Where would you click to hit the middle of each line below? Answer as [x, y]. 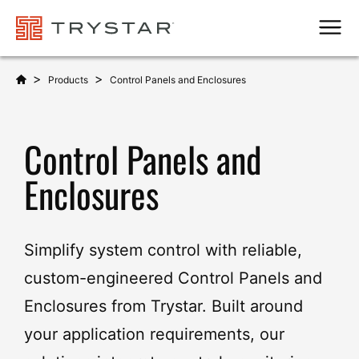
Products [68, 80]
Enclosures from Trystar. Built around [163, 306]
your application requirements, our [154, 334]
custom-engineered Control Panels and [173, 278]
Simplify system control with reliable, [163, 250]
